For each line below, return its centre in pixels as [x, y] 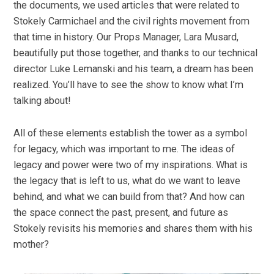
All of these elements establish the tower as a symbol [131, 133]
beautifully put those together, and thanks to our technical [136, 53]
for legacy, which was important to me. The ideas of [124, 149]
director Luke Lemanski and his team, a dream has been [134, 69]
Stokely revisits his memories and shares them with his [133, 228]
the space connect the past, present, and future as [121, 212]
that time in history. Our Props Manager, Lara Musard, [126, 37]
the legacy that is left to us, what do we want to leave [127, 180]
